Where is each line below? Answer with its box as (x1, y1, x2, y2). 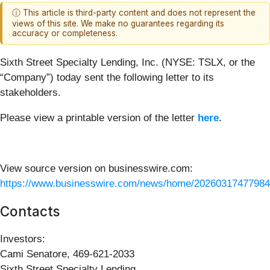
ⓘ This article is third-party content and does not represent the (12, 8, 256, 18)
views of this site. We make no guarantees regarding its (12, 19, 224, 29)
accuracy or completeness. (12, 28, 118, 39)
